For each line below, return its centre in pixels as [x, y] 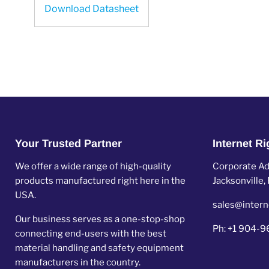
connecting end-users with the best [91, 234]
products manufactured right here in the [100, 181]
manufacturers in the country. [78, 262]
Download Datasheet [92, 9]
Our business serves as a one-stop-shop [100, 219]
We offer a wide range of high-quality [93, 166]
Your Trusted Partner [68, 144]
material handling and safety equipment [99, 248]
